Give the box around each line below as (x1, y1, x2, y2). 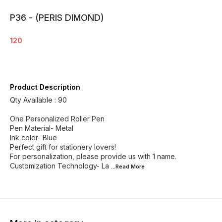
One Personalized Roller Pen (10, 114, 105, 123)
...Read (111, 163, 131, 170)
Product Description (10, 83, 80, 91)
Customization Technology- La (10, 162, 109, 170)
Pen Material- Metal (10, 124, 73, 132)
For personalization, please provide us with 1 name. (10, 152, 176, 161)
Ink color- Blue (10, 133, 57, 142)
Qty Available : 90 (10, 96, 67, 104)
